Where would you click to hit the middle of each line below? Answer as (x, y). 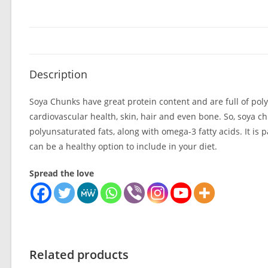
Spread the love (61, 173)
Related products (79, 255)
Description (58, 74)
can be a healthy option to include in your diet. (123, 146)
